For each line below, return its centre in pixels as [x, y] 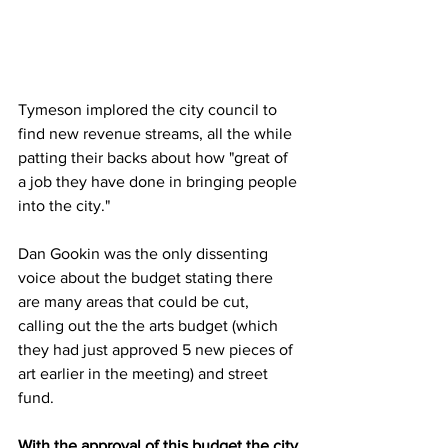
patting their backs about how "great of [155, 158]
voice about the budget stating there [147, 278]
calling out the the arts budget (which [150, 326]
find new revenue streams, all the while [157, 134]
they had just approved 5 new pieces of [157, 350]
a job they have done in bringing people [159, 182]
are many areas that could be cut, [135, 302]
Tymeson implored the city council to [149, 110]
